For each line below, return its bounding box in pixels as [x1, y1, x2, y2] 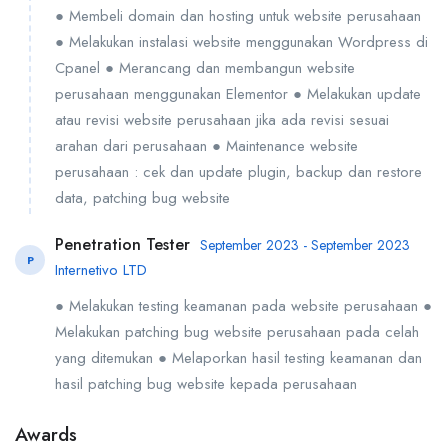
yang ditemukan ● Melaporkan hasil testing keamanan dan [55, 347, 422, 370]
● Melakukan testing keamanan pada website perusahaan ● [55, 295, 432, 318]
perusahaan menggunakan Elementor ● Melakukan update [55, 82, 421, 105]
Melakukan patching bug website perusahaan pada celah [55, 321, 419, 344]
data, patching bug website [55, 186, 230, 209]
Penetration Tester [55, 233, 190, 257]
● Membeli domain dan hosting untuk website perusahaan [55, 4, 421, 27]
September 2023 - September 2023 [200, 235, 410, 256]
